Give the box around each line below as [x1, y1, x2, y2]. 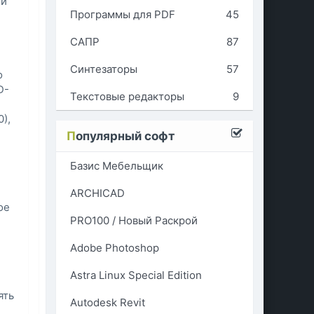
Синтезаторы [69, 62, 137, 76]
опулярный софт [75, 129, 175, 143]
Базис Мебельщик [69, 159, 163, 172]
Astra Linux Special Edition [69, 268, 202, 282]
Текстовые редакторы [69, 90, 184, 103]
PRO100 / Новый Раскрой [69, 214, 198, 227]
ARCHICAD [69, 186, 125, 200]
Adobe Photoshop [69, 241, 159, 254]
